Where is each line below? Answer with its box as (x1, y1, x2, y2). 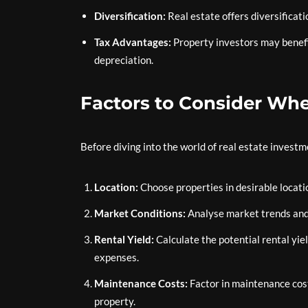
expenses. (94, 251, 139, 263)
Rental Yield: (94, 233, 154, 245)
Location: (94, 181, 138, 193)
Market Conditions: (94, 207, 186, 219)
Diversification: (94, 10, 166, 22)
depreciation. (94, 54, 153, 66)
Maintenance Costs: (94, 277, 188, 289)
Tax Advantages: (94, 36, 171, 48)
